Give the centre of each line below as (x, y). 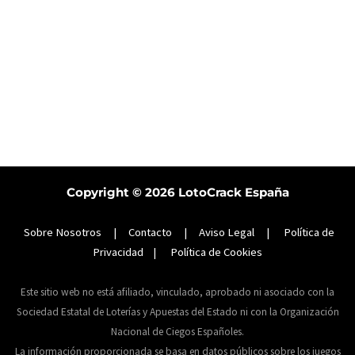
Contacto (150, 232)
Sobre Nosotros (62, 232)
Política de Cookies (216, 252)
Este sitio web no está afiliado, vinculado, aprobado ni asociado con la (177, 292)
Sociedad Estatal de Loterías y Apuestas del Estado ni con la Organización (177, 311)
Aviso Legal (226, 232)
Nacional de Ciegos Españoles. (177, 331)
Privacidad (118, 252)
